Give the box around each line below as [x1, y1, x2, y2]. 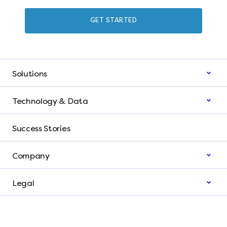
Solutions [12, 69, 48, 79]
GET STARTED [90, 16, 137, 24]
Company [12, 151, 50, 161]
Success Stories [12, 124, 70, 134]
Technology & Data [12, 96, 88, 106]
